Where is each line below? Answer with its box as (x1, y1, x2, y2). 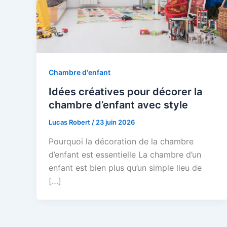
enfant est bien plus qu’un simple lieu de (49, 162, 202, 173)
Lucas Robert (49, 118, 92, 127)
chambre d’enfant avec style (49, 99, 188, 111)
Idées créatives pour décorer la (49, 86, 202, 98)
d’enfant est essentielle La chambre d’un (49, 149, 201, 160)
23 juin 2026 (96, 118, 135, 127)
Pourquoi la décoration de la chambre (49, 136, 194, 146)
